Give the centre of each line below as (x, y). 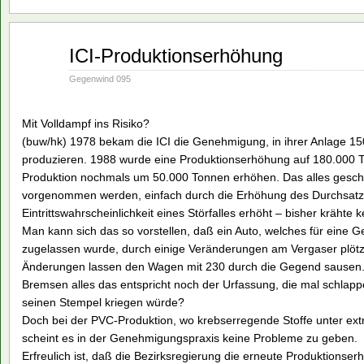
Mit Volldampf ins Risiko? (86, 123)
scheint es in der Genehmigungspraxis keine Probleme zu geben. (190, 338)
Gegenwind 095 (100, 78)
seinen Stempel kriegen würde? (103, 302)
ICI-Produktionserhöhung (176, 55)
